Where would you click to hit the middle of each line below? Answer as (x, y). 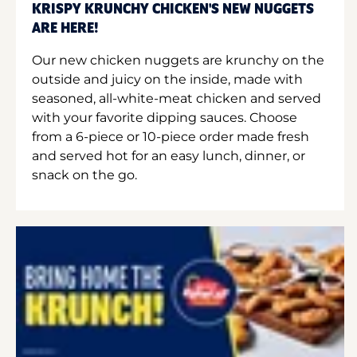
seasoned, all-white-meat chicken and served (177, 98)
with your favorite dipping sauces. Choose (165, 117)
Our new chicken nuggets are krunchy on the (178, 60)
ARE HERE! (65, 28)
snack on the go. (84, 175)
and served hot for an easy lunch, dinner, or (169, 155)
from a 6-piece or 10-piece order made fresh (171, 136)
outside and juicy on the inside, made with (167, 79)
